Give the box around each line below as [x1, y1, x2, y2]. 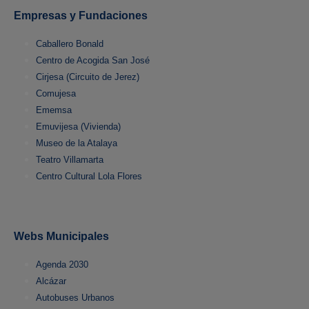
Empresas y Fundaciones [14, 10, 148, 22]
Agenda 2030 [36, 259, 88, 270]
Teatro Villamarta [36, 154, 103, 166]
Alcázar [36, 276, 66, 287]
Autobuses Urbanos [36, 292, 114, 303]
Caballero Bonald [36, 39, 103, 50]
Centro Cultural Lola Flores [36, 171, 142, 182]
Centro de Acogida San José [36, 55, 150, 66]
